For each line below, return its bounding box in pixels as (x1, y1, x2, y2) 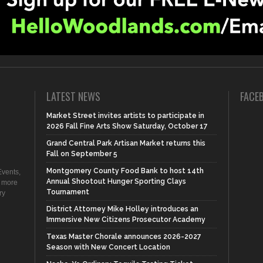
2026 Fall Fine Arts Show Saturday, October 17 (46, 122, 208, 131)
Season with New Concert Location (46, 243, 170, 252)
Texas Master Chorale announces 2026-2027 (46, 232, 201, 241)
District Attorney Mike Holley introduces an (46, 205, 198, 214)
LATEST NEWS (46, 89, 100, 104)
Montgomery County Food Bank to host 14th (46, 167, 204, 176)
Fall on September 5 (46, 150, 117, 159)
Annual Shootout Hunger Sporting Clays (46, 177, 186, 186)
